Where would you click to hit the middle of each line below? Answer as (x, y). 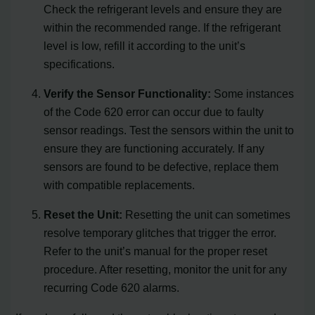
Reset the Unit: (83, 215)
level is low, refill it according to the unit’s (145, 45)
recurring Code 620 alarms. (112, 288)
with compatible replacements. (120, 185)
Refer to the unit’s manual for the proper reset (156, 251)
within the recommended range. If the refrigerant (162, 27)
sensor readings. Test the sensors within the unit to (169, 130)
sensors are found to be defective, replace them (161, 166)
